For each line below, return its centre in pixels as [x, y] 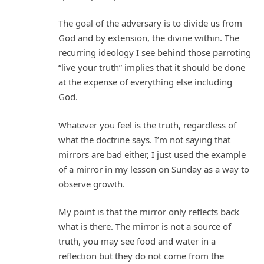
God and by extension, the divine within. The [149, 38]
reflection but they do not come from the [141, 256]
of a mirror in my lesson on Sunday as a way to [154, 169]
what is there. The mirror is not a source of [145, 227]
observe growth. [92, 184]
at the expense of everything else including [145, 82]
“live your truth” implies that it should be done [152, 67]
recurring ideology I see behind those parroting [155, 53]
